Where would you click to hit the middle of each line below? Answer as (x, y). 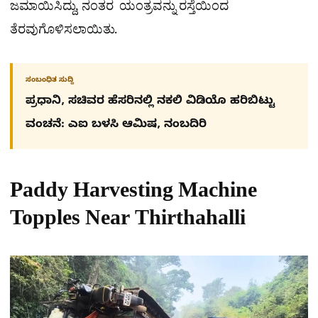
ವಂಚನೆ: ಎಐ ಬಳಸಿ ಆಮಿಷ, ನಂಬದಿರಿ (116, 126)
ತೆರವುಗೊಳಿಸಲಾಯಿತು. (64, 33)
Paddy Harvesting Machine (133, 195)
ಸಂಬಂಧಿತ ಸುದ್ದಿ (50, 81)
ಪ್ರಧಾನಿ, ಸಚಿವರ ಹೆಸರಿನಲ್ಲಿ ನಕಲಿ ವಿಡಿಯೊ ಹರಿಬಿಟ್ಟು (150, 103)
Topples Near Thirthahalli (128, 223)
